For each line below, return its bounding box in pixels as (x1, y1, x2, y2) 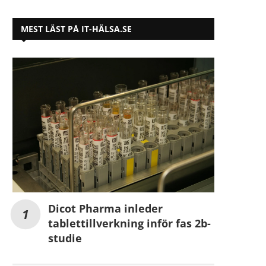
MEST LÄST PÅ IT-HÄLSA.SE (21, 23, 132, 34)
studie (48, 230, 82, 245)
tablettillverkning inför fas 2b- (48, 216, 211, 230)
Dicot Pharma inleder (48, 201, 163, 216)
